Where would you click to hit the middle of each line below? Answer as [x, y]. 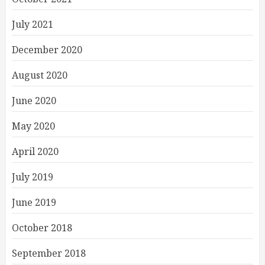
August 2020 [40, 75]
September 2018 [49, 253]
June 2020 [34, 101]
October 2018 [42, 228]
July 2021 [33, 25]
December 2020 [47, 50]
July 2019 [33, 177]
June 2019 [34, 203]
